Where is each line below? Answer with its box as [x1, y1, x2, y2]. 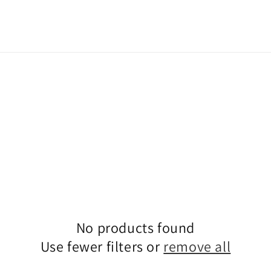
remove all [163, 237, 231, 256]
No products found [76, 218, 195, 237]
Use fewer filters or [40, 237, 164, 256]
